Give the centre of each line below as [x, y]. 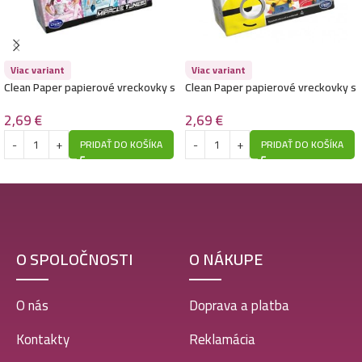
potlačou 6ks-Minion [235, 102]
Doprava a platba [239, 306]
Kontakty [43, 340]
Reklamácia [222, 340]
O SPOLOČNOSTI [74, 259]
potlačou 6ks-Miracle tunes [71, 102]
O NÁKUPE [225, 259]
